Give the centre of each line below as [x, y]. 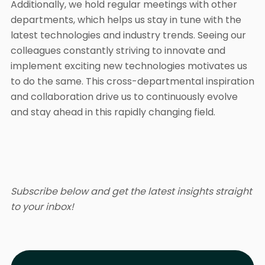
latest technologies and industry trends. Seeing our [128, 35]
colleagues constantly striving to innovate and [118, 50]
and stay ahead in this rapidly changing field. [113, 112]
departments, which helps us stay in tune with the [126, 20]
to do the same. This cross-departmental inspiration [132, 81]
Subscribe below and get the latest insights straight [131, 191]
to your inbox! [42, 206]
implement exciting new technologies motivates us [129, 66]
